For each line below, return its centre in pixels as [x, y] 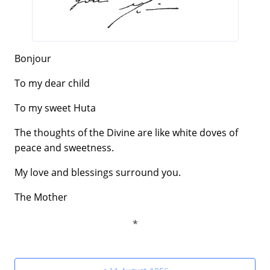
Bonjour [33, 58]
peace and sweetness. [64, 147]
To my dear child [52, 83]
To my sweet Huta [55, 108]
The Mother [41, 197]
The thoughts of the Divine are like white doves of [126, 132]
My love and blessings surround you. [98, 172]
